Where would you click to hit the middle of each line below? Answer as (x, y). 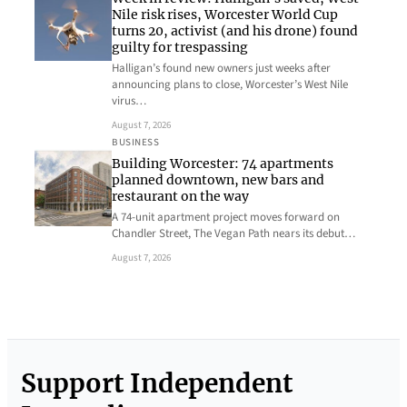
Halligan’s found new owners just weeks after (221, 68)
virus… (129, 101)
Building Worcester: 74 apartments (223, 164)
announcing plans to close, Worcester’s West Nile (230, 84)
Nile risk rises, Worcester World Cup (225, 15)
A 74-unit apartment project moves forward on (226, 217)
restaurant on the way (180, 196)
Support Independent (157, 383)
